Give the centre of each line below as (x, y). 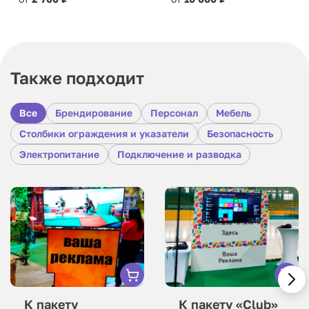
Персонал (174, 112)
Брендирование (94, 112)
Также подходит (77, 77)
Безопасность (240, 133)
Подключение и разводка (179, 154)
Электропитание (59, 154)
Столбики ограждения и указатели (104, 133)
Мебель (233, 112)
